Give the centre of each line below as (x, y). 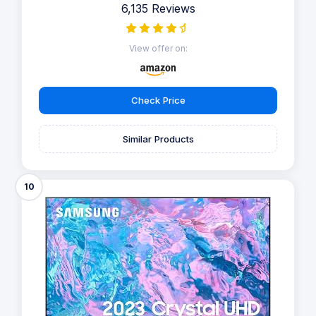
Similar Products (158, 139)
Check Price (158, 101)
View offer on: (158, 48)
